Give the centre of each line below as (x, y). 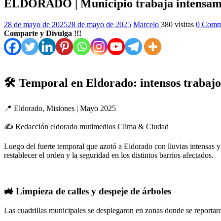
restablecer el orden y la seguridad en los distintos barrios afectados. (109, 155)
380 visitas (177, 25)
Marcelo (147, 25)
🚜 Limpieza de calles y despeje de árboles (88, 191)
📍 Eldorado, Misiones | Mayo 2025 (60, 109)
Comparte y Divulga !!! (43, 34)
